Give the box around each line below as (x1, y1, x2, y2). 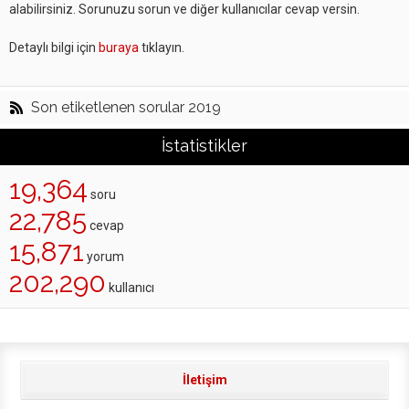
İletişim (182, 372, 227, 387)
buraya (99, 40, 139, 55)
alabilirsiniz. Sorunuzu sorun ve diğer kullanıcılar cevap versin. (9, 2, 360, 16)
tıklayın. (139, 40, 184, 55)
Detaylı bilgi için (9, 40, 99, 55)
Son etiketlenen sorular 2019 (31, 99, 221, 116)
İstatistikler (162, 136, 247, 155)
